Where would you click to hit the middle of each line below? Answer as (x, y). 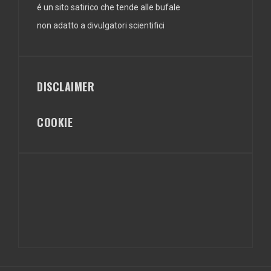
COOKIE (55, 122)
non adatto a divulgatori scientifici (101, 25)
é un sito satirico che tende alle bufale (109, 7)
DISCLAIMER (66, 86)
